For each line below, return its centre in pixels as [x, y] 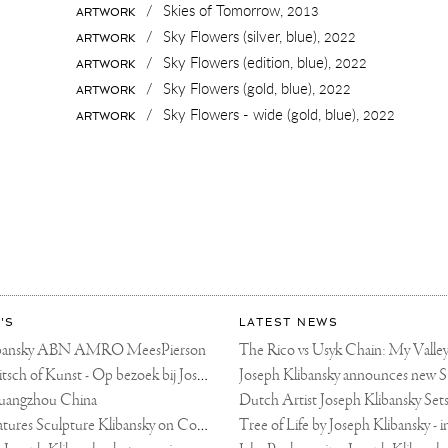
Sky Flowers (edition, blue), [249, 61]
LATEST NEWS [289, 321]
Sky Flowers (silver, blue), [244, 35]
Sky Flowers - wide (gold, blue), [263, 113]
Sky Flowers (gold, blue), [241, 87]
